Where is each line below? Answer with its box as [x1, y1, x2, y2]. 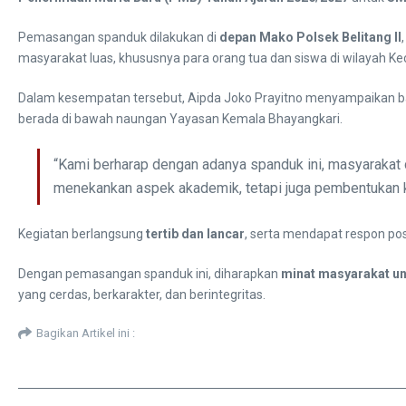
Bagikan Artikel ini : [36, 326, 135, 341]
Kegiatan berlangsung [18, 226, 146, 241]
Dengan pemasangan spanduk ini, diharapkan [18, 266, 281, 281]
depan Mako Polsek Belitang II [219, 29, 401, 44]
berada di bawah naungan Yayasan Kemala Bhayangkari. [18, 111, 343, 126]
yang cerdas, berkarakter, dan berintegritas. [18, 286, 266, 302]
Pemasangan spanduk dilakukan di [18, 29, 219, 44]
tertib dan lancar [146, 226, 245, 241]
